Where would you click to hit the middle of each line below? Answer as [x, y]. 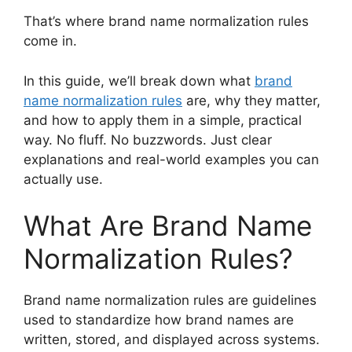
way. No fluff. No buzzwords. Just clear [148, 139]
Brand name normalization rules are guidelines [170, 301]
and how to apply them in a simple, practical [163, 120]
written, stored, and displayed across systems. [172, 340]
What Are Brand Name [168, 226]
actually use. [63, 179]
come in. [50, 41]
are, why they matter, [251, 100]
